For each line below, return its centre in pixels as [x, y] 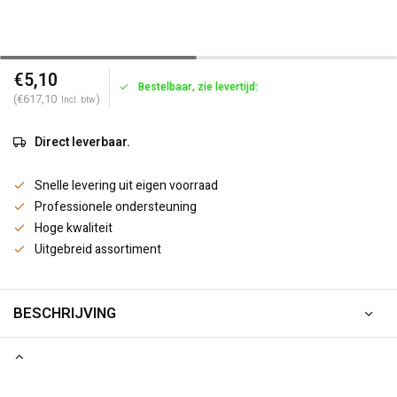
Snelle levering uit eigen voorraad [126, 186]
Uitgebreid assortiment [98, 249]
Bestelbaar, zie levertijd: [198, 87]
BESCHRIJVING [65, 313]
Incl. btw [78, 100]
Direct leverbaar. [82, 142]
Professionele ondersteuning [116, 207]
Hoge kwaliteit [74, 228]
